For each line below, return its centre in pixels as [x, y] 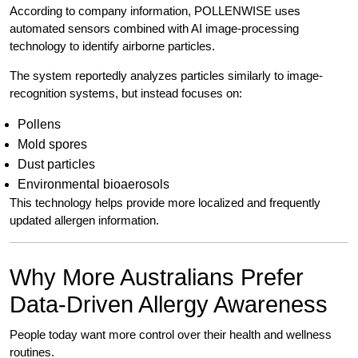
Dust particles [56, 165]
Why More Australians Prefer [157, 278]
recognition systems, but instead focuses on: [126, 93]
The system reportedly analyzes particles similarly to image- [166, 76]
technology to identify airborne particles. [112, 46]
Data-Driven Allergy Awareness [169, 305]
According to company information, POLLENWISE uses [155, 11]
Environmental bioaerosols [93, 185]
